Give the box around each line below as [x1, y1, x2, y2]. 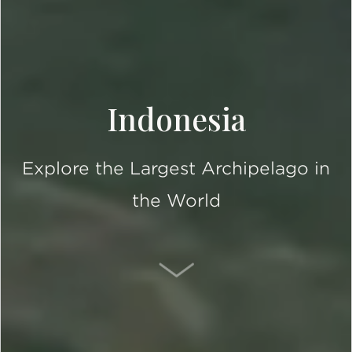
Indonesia [106, 98, 246, 139]
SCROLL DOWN [192, 259, 297, 275]
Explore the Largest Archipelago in [22, 158, 330, 178]
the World [131, 190, 221, 211]
